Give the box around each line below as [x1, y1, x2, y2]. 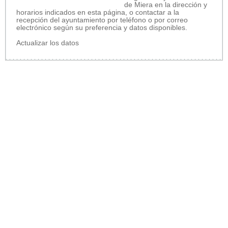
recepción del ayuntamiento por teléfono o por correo [16, 16, 188, 24]
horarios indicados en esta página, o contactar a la [16, 8, 179, 16]
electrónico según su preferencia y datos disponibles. [16, 23, 187, 32]
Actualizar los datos [16, 39, 79, 47]
